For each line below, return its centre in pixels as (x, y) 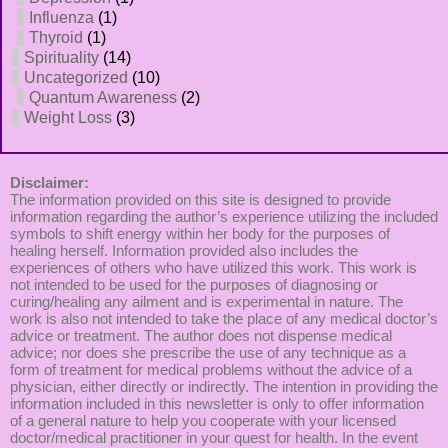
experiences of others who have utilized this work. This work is (213, 267)
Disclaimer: (49, 182)
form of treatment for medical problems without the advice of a (211, 369)
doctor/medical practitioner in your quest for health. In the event (214, 437)
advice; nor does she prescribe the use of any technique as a (208, 352)
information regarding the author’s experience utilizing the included (224, 216)
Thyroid (56, 37)
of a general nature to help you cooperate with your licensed (203, 420)
